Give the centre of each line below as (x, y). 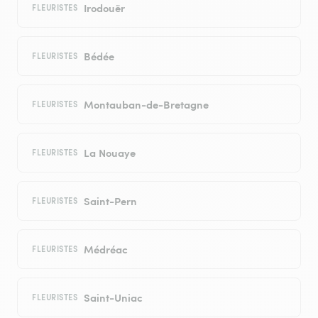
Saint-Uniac (113, 297)
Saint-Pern (110, 201)
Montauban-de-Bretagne (146, 104)
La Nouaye (109, 153)
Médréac (105, 249)
